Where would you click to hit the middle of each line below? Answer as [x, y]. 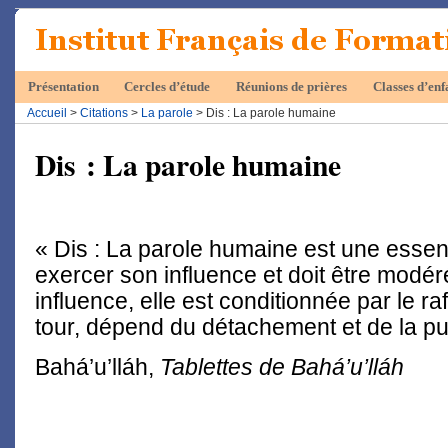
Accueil [47, 113]
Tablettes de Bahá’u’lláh [282, 367]
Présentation [63, 87]
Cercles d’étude [167, 87]
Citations [104, 113]
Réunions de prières [291, 87]
